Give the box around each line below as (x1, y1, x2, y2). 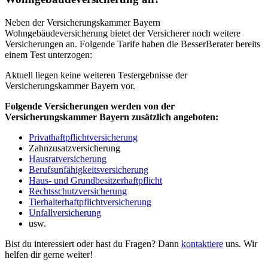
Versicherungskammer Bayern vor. (5, 80, 135, 91)
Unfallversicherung (29, 207, 101, 218)
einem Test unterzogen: (5, 49, 92, 60)
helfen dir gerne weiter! (5, 249, 93, 260)
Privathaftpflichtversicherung (29, 132, 138, 142)
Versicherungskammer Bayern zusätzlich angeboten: (5, 111, 218, 122)
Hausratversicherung (29, 153, 106, 164)
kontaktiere (181, 238, 223, 249)
